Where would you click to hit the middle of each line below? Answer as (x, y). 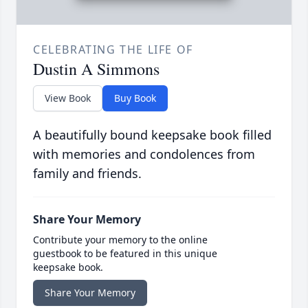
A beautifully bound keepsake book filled (152, 135)
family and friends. (87, 174)
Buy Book (135, 98)
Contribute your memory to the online (120, 240)
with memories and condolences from (144, 154)
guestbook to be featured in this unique (125, 254)
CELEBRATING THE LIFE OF (113, 50)
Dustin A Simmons (96, 69)
